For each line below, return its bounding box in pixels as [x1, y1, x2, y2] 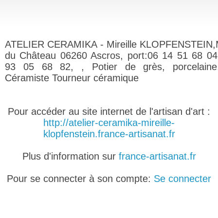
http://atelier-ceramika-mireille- [43, 117, 175, 128]
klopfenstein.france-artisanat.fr [43, 128, 175, 139]
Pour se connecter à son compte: [7, 173, 154, 184]
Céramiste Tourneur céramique [5, 73, 139, 83]
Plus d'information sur [22, 151, 119, 162]
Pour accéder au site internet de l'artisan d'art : [8, 106, 210, 117]
